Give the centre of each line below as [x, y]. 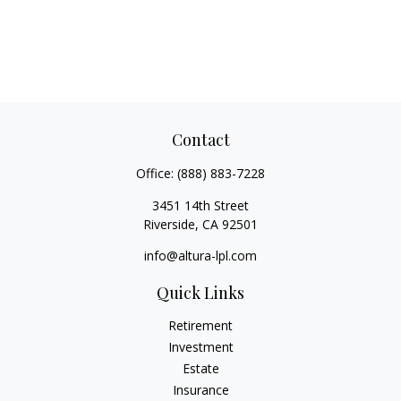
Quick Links [200, 293]
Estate [200, 368]
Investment [200, 347]
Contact [200, 140]
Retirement [200, 325]
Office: [157, 173]
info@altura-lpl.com [200, 256]
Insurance [200, 390]
